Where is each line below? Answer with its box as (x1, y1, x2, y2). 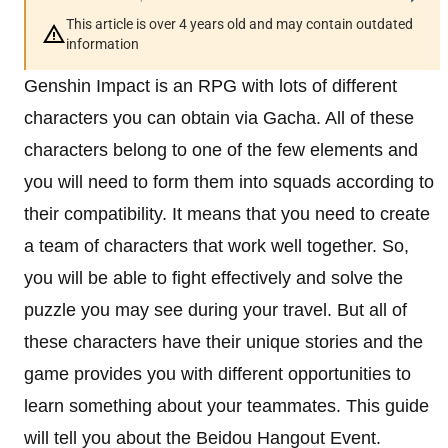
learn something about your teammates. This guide (24, 395, 429, 416)
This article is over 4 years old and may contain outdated (66, 15, 413, 32)
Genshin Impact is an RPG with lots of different (24, 75, 397, 96)
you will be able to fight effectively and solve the (24, 267, 403, 288)
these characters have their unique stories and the (24, 331, 423, 352)
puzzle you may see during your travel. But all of (24, 299, 407, 320)
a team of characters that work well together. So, (24, 235, 409, 256)
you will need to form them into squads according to (24, 171, 434, 192)
